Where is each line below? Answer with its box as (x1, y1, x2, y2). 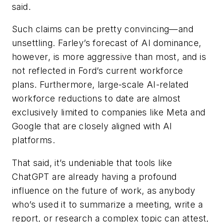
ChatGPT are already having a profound (12, 171, 177, 182)
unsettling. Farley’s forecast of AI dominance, (12, 38, 202, 49)
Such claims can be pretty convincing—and (12, 24, 193, 35)
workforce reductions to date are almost (12, 93, 181, 104)
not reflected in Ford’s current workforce (12, 65, 183, 76)
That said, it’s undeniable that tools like (12, 157, 172, 168)
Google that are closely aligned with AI (12, 121, 172, 132)
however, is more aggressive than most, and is (12, 52, 206, 62)
